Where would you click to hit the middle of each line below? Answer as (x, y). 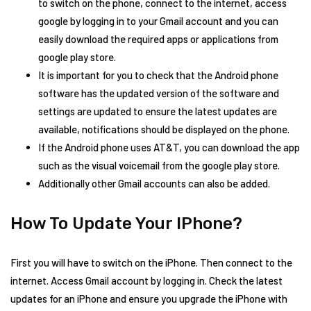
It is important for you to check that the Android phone (158, 75)
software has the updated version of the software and (159, 93)
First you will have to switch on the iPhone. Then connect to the (151, 262)
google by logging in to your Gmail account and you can (158, 21)
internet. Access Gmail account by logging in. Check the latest (146, 280)
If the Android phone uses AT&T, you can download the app (169, 147)
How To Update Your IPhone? (126, 224)
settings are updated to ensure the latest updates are (158, 111)
